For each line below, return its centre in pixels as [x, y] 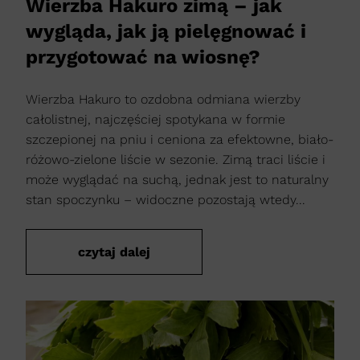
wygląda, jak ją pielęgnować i [166, 32]
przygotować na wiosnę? [143, 57]
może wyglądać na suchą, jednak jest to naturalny [177, 180]
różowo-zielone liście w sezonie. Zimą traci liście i [176, 160]
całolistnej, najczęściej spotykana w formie [155, 120]
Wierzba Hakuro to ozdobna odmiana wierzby [163, 100]
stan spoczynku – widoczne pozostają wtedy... [166, 200]
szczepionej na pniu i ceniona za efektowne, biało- [180, 140]
